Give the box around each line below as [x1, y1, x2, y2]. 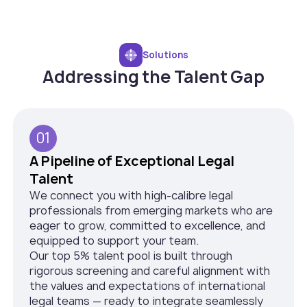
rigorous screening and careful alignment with [29, 262, 271, 278]
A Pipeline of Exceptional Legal [29, 151, 235, 170]
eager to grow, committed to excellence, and [29, 217, 266, 233]
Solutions [142, 48, 188, 61]
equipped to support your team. [29, 232, 199, 248]
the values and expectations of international [29, 278, 266, 293]
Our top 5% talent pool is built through [29, 247, 233, 263]
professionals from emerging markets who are [29, 202, 273, 218]
